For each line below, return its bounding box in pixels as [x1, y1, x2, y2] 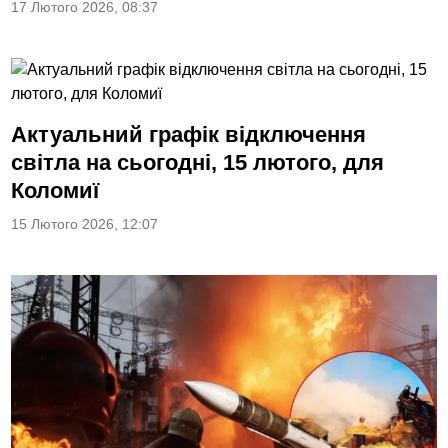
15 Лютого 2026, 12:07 [11, 217, 159, 232]
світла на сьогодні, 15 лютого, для [11, 150, 385, 175]
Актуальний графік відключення [11, 122, 367, 147]
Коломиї [11, 178, 100, 203]
